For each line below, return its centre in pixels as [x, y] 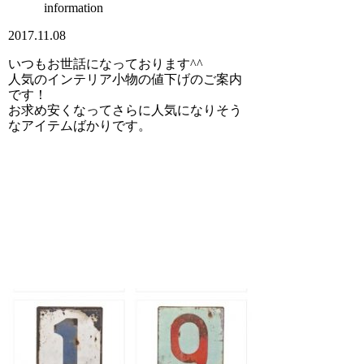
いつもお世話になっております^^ [106, 63]
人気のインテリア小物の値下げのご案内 [126, 79]
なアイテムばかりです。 [80, 125]
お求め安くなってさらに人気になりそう [126, 110]
